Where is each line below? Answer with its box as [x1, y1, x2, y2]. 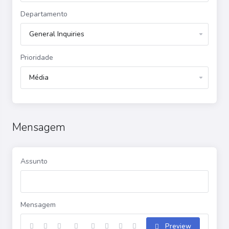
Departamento [20, 9, 67, 19]
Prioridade [20, 53, 53, 62]
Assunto [20, 156, 48, 166]
